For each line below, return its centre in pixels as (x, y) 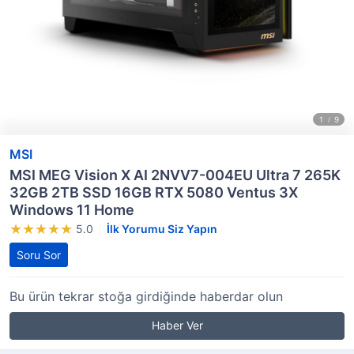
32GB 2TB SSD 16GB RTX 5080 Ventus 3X (154, 192)
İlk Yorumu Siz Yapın (162, 229)
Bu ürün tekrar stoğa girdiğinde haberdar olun (146, 296)
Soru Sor (39, 255)
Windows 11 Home (72, 210)
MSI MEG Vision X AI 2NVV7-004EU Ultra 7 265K (175, 175)
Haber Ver (177, 325)
